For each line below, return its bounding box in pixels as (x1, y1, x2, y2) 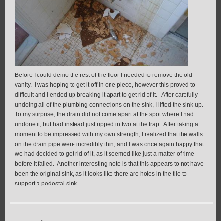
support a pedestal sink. (15, 180, 78, 187)
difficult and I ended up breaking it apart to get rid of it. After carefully (15, 91, 198, 99)
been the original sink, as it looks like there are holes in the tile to (15, 170, 187, 178)
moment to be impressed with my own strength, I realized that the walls (15, 131, 203, 138)
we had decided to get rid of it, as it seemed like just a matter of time (15, 150, 194, 158)
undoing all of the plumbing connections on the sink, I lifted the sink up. (15, 101, 205, 109)
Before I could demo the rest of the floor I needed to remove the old (15, 72, 192, 79)
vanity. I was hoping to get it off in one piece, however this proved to (15, 81, 195, 89)
